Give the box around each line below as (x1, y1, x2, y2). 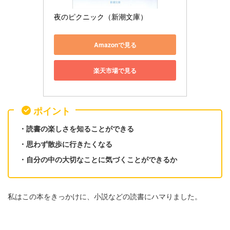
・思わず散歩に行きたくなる (19, 139, 112, 149)
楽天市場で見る (93, 65, 137, 75)
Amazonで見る (93, 40, 137, 49)
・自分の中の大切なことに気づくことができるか (19, 154, 177, 165)
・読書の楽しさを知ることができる (19, 123, 134, 134)
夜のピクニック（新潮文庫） (54, 11, 147, 22)
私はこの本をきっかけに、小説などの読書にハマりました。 (8, 191, 202, 202)
